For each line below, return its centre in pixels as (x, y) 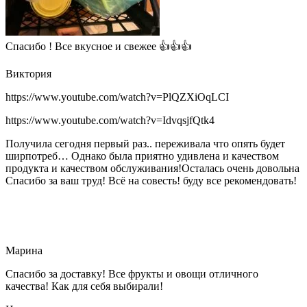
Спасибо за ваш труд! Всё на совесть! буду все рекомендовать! (151, 180)
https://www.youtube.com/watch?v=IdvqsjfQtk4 (110, 120)
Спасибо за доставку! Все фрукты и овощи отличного (132, 273)
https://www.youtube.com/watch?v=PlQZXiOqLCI (117, 97)
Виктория (28, 73)
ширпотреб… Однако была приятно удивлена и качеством (142, 156)
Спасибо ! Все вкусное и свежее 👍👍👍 (99, 46)
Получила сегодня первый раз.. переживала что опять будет (145, 143)
